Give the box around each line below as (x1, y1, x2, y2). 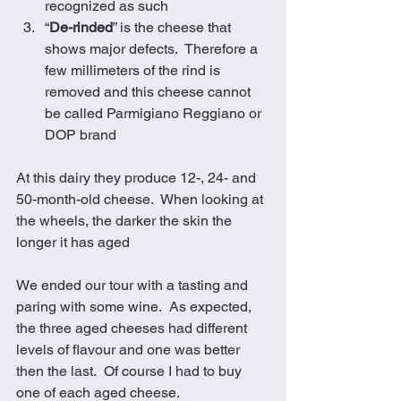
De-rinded (49, 19, 113, 37)
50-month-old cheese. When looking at (16, 191, 267, 209)
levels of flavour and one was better (16, 341, 243, 359)
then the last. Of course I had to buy (16, 363, 245, 380)
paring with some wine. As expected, (16, 298, 255, 316)
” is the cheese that (113, 19, 235, 37)
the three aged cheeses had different (16, 320, 251, 337)
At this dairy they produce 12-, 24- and (16, 169, 260, 187)
